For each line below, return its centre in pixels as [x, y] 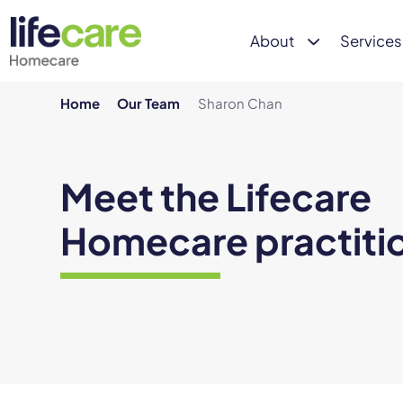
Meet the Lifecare [216, 196]
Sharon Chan [240, 103]
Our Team [149, 103]
